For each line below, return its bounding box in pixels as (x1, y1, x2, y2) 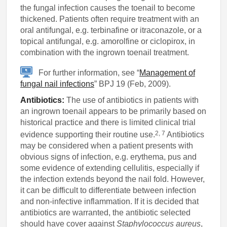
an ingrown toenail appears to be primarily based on (20, 106, 207, 116)
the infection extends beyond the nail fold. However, (20, 175, 205, 184)
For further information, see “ (36, 68, 140, 77)
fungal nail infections (20, 79, 95, 88)
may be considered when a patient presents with (20, 141, 194, 150)
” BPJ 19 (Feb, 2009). (94, 79, 171, 88)
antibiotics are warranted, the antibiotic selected (20, 208, 191, 217)
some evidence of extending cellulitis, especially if (20, 164, 200, 173)
